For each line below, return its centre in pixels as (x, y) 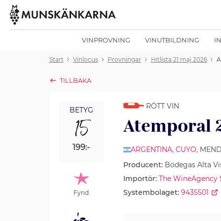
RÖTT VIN (161, 106)
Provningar (125, 59)
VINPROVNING (106, 40)
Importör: (140, 179)
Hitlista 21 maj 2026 (179, 59)
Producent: (143, 165)
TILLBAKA (75, 80)
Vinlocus (85, 59)
